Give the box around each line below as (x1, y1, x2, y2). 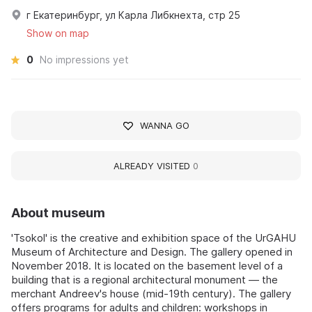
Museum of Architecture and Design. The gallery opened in (11, 245, 292, 258)
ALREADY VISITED (114, 160, 193, 171)
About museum (11, 205, 105, 220)
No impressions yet (40, 54, 129, 65)
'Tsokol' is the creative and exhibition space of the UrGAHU (11, 231, 296, 244)
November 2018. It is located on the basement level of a (11, 259, 283, 272)
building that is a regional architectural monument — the (11, 273, 278, 286)
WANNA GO (139, 120, 189, 131)
